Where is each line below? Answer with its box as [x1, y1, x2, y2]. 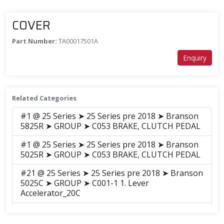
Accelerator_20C [20, 187, 80, 198]
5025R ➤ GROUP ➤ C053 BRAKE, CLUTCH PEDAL [20, 148, 200, 160]
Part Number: [12, 36, 58, 45]
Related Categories [12, 93, 76, 102]
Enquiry [183, 52, 206, 62]
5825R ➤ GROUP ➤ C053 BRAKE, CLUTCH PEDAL [20, 120, 200, 131]
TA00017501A [58, 36, 98, 45]
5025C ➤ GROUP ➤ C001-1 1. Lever [20, 177, 149, 188]
